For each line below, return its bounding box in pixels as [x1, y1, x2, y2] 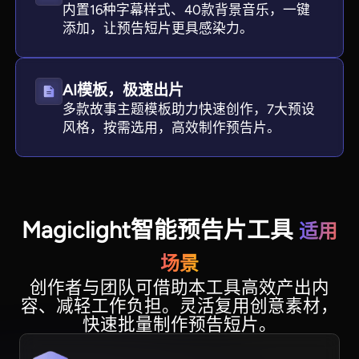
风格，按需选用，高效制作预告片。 [63, 119, 281, 135]
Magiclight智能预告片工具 [22, 216, 299, 244]
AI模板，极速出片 [63, 80, 184, 99]
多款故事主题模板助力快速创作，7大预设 [63, 100, 316, 117]
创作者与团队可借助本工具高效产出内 [30, 277, 329, 298]
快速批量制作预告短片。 [83, 314, 276, 335]
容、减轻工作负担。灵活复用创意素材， [21, 296, 338, 317]
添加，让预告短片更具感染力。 [63, 19, 254, 36]
